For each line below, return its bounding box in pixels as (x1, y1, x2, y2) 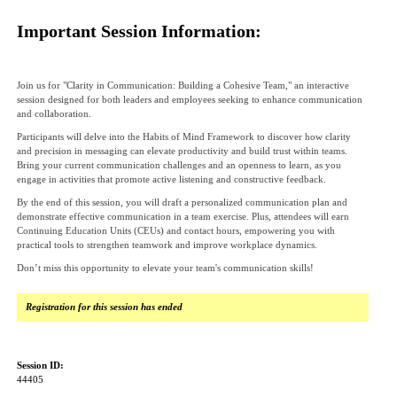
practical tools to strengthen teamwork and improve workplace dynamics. (17, 240, 317, 250)
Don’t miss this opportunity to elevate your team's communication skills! (17, 263, 314, 273)
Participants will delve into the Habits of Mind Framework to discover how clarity (17, 132, 351, 142)
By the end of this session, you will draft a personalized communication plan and (17, 198, 347, 207)
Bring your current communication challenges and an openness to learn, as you (17, 160, 341, 170)
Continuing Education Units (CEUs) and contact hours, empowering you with (17, 226, 335, 236)
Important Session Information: (17, 21, 261, 41)
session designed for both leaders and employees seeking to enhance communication (17, 95, 362, 105)
